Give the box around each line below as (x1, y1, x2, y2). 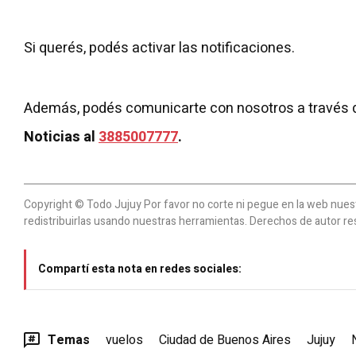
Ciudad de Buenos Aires (159, 330, 291, 350)
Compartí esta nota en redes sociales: (38, 260, 242, 277)
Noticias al (24, 126, 99, 148)
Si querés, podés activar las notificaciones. (24, 37, 295, 59)
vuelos (106, 330, 143, 350)
